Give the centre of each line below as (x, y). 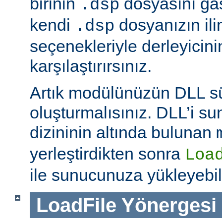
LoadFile (76, 205)
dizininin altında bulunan (123, 132)
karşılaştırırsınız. (91, 66)
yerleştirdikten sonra (107, 153)
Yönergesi (169, 205)
